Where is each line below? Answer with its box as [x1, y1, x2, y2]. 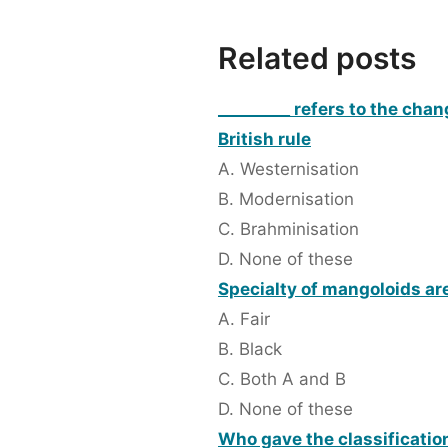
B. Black [218, 339, 282, 360]
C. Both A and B [218, 369, 346, 390]
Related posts [218, 40, 416, 77]
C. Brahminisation [218, 219, 359, 240]
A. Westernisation [218, 159, 359, 180]
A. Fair [218, 309, 270, 330]
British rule [218, 129, 311, 150]
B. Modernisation [218, 189, 354, 210]
